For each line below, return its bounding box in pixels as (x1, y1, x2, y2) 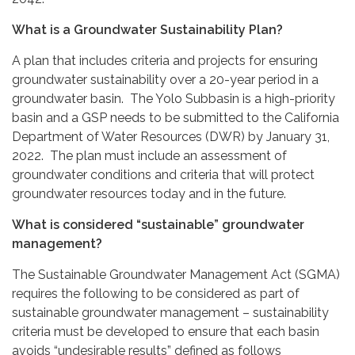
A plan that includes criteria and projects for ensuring (12, 52, 318, 68)
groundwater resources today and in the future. (12, 185, 286, 201)
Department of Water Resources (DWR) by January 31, (12, 128, 330, 144)
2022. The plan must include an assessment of (12, 147, 287, 163)
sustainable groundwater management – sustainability (12, 304, 329, 320)
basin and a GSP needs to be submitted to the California (12, 109, 339, 125)
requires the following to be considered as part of (12, 285, 300, 301)
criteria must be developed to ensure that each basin (12, 323, 319, 339)
